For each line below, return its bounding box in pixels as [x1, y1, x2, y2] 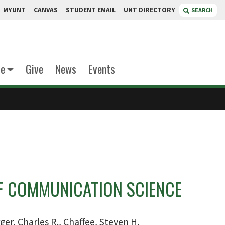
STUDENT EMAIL [66, 6, 116, 14]
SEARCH [191, 6, 213, 14]
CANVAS [34, 6, 58, 14]
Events [88, 61, 115, 77]
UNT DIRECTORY [124, 6, 175, 14]
